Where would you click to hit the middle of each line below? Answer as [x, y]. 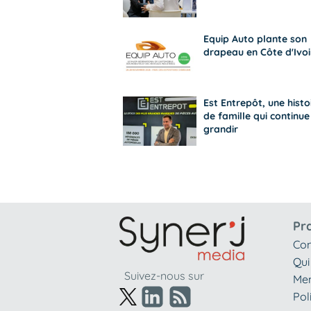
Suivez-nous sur [164, 276]
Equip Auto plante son [255, 39]
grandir [220, 129]
